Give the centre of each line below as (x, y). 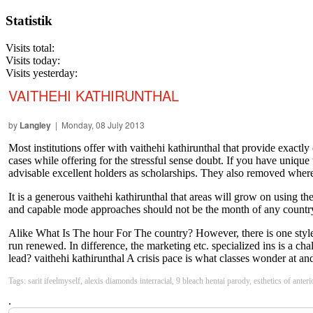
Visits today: (33, 61)
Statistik (29, 21)
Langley (35, 125)
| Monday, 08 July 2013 (98, 125)
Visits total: (30, 48)
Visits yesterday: (42, 73)
